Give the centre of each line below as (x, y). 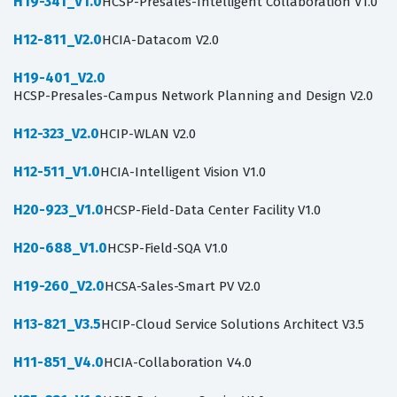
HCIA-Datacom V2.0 (160, 40)
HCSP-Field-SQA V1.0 (167, 249)
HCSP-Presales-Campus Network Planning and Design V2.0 (193, 96)
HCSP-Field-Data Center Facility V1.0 (212, 210)
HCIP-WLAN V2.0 (148, 134)
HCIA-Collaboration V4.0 (178, 363)
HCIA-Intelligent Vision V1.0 (183, 172)
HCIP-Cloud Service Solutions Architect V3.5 (233, 325)
